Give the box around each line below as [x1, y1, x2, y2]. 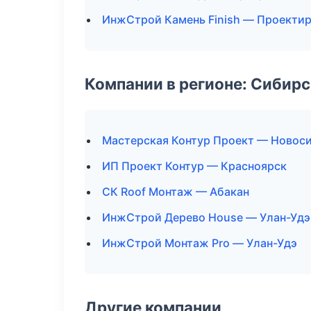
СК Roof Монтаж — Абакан [102, 185, 249, 199]
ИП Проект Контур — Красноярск [102, 159, 287, 173]
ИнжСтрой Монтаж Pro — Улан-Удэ [102, 236, 297, 250]
